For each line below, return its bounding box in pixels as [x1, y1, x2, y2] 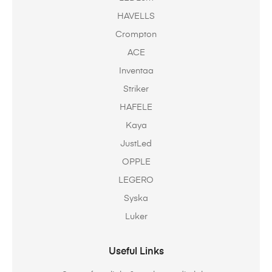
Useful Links [108, 247, 164, 257]
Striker [123, 85, 149, 94]
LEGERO [118, 176, 154, 185]
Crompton [115, 30, 157, 39]
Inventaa [118, 67, 154, 76]
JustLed [120, 140, 152, 149]
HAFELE [120, 103, 152, 112]
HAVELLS [117, 12, 155, 21]
